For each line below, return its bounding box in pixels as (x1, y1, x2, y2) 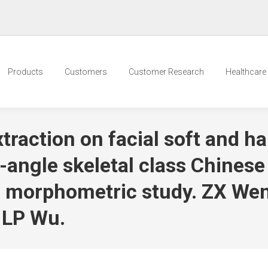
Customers (65, 67, 107, 77)
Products (8, 67, 43, 77)
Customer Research (129, 67, 204, 77)
